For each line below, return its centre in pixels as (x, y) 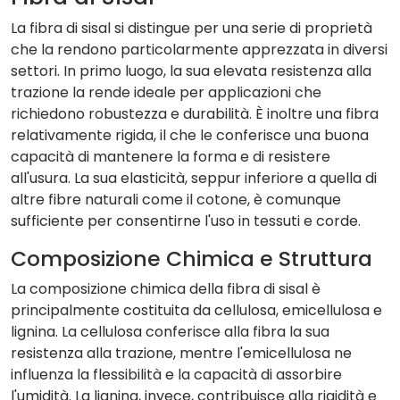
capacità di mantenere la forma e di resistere (171, 157)
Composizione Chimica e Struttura (192, 258)
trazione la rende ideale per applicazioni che (166, 92)
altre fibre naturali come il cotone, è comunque (176, 200)
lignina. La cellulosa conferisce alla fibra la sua (170, 332)
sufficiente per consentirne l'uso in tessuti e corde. (186, 221)
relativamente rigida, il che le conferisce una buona (190, 135)
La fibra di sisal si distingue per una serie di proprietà (192, 28)
